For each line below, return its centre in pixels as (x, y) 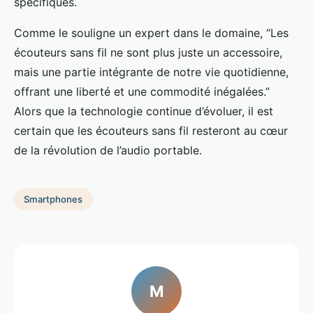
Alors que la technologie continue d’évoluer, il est (144, 111)
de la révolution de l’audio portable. (108, 150)
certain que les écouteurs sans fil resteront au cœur (151, 130)
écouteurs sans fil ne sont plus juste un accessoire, (148, 52)
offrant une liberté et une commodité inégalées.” (142, 91)
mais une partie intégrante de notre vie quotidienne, (151, 72)
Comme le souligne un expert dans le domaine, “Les (151, 32)
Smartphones (53, 199)
